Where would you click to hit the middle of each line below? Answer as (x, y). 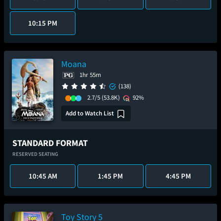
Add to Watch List (90, 113)
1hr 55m (90, 75)
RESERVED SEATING (35, 154)
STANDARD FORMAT (50, 143)
